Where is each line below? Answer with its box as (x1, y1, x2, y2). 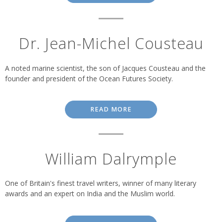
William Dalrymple (45, 148, 177, 169)
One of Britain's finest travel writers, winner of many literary (5, 178, 196, 188)
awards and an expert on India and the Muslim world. (5, 189, 175, 199)
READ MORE (90, 105, 132, 113)
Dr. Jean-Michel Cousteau (18, 32, 204, 54)
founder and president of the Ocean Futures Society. (5, 73, 173, 83)
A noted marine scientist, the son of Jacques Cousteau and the (5, 63, 206, 73)
